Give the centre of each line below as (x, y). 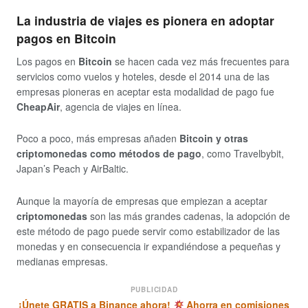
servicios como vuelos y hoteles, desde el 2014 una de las (143, 76)
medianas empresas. (62, 261)
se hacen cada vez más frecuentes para (201, 61)
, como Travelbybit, (243, 154)
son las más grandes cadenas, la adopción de (189, 216)
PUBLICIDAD (154, 290)
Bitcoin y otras (214, 139)
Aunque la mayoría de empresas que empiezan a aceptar (142, 200)
